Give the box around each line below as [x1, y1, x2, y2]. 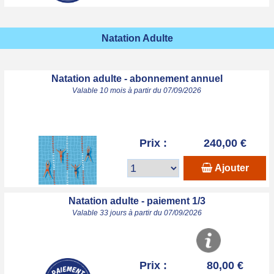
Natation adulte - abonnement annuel [51, 73, 223, 84]
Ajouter [214, 163, 249, 173]
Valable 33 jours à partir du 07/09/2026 [72, 209, 202, 217]
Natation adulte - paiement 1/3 [68, 196, 206, 206]
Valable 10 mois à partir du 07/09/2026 [72, 87, 202, 94]
